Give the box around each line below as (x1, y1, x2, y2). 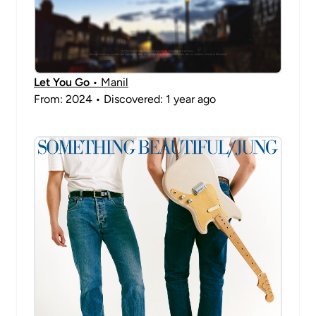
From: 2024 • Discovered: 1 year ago (34, 92, 216, 106)
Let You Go (34, 75, 90, 89)
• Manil (90, 75, 128, 89)
